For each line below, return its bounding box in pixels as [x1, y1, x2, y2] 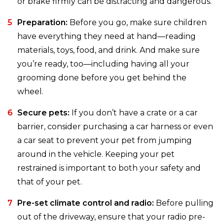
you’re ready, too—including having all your [17, 59, 189, 69]
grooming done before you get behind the [17, 73, 186, 83]
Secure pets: [17, 108, 70, 118]
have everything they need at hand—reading [17, 32, 196, 41]
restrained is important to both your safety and [17, 163, 201, 173]
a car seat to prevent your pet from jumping [17, 136, 192, 146]
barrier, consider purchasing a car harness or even [17, 122, 213, 132]
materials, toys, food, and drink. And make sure [17, 45, 200, 55]
